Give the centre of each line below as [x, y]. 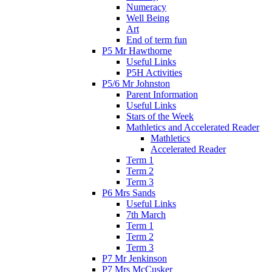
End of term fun [157, 39]
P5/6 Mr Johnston [136, 83]
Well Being [148, 18]
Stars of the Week [160, 116]
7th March [146, 214]
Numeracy [146, 7]
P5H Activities [154, 72]
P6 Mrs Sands [129, 192]
